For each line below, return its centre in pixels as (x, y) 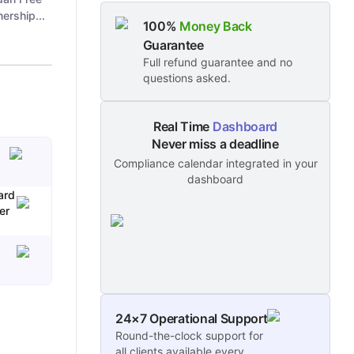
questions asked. (186, 77)
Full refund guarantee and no (217, 62)
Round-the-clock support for (190, 335)
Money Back (215, 26)
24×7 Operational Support (192, 318)
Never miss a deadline (215, 143)
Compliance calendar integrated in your (215, 163)
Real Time (183, 126)
